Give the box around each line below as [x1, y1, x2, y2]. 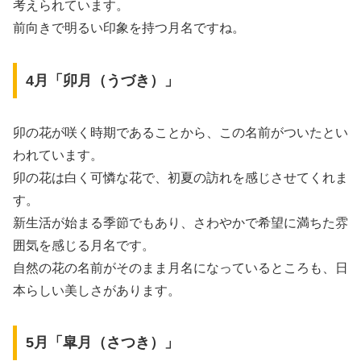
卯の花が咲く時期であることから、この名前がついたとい [13, 125, 348, 139]
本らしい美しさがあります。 [13, 283, 180, 297]
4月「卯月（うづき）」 [25, 72, 179, 89]
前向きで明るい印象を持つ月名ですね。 [13, 21, 245, 35]
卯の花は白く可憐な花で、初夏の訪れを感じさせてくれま [13, 170, 348, 185]
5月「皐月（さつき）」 [25, 334, 179, 351]
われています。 [13, 147, 103, 162]
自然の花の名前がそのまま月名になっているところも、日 [13, 260, 348, 275]
